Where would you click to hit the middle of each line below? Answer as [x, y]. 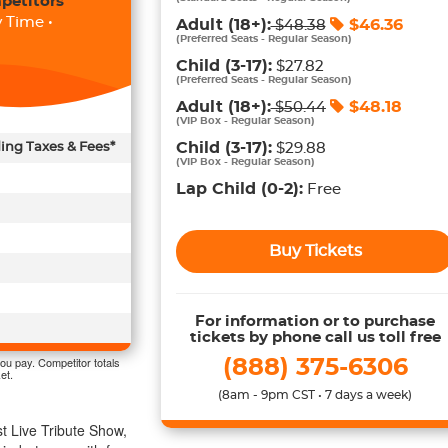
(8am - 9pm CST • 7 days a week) [315, 395]
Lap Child [215, 189]
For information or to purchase [315, 321]
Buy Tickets [315, 251]
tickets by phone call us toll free [315, 337]
